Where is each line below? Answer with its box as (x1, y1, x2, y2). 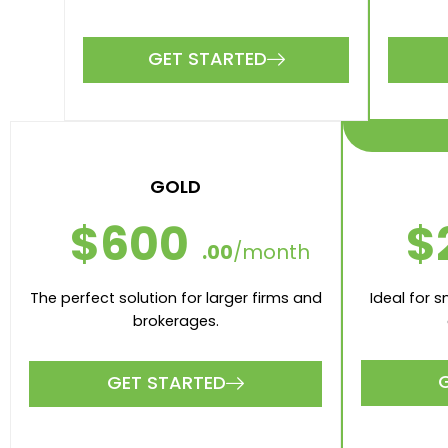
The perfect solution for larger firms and (29, 288, 322, 309)
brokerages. (132, 311, 219, 332)
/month (233, 238, 311, 267)
